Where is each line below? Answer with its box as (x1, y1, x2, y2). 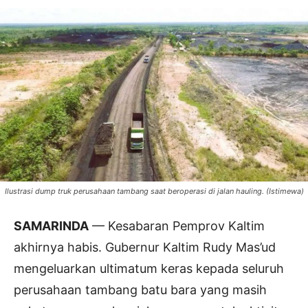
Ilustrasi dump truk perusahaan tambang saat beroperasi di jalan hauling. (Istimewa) (4, 186, 304, 197)
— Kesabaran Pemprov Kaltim (89, 219, 265, 234)
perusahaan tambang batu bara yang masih (14, 283, 267, 298)
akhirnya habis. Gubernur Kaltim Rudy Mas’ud (14, 240, 276, 255)
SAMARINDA (14, 219, 89, 234)
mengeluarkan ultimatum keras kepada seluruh (14, 261, 284, 276)
